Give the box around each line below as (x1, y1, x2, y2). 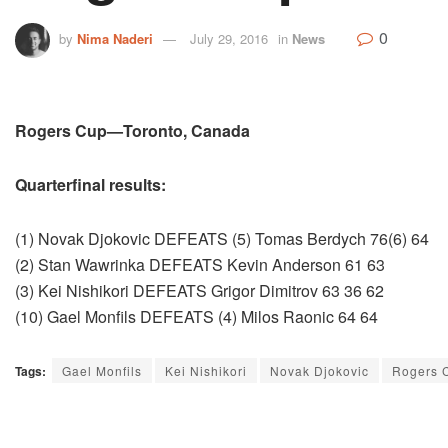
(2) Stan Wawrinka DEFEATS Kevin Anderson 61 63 (15, 253, 385, 277)
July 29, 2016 (190, 29, 268, 49)
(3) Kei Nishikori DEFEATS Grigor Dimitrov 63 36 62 (15, 279, 384, 303)
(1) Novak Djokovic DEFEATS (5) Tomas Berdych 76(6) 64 (15, 227, 429, 251)
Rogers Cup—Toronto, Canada (15, 119, 250, 143)
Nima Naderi (77, 29, 153, 49)
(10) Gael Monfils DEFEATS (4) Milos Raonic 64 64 (15, 305, 378, 329)
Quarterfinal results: (15, 173, 166, 197)
